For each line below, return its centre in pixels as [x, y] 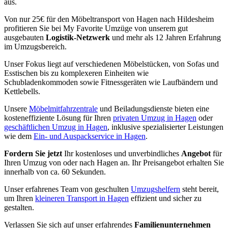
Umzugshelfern [155, 189]
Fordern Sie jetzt [33, 153]
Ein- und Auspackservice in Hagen [90, 136]
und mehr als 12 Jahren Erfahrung [166, 37]
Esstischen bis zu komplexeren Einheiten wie [76, 73]
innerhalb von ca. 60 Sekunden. [55, 172]
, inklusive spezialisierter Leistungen [165, 127]
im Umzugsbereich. [35, 46]
